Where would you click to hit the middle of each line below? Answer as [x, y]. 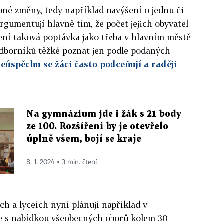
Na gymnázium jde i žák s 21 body [104, 114]
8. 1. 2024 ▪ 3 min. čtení [61, 162]
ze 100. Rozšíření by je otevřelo [97, 126]
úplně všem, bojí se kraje [84, 139]
